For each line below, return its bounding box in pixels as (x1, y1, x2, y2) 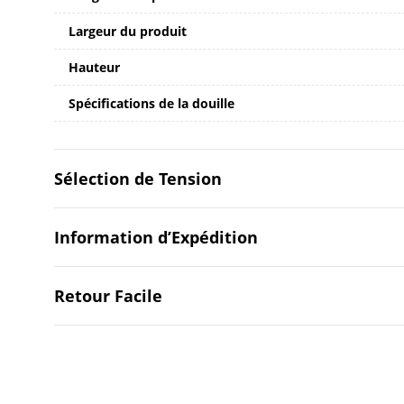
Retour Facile (54, 284, 162, 307)
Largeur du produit (69, 22, 187, 40)
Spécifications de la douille (69, 94, 234, 112)
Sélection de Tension (54, 167, 222, 189)
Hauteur (69, 58, 120, 76)
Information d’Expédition (54, 225, 258, 248)
